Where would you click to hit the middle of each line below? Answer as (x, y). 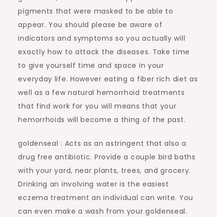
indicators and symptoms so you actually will (102, 38)
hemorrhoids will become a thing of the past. (102, 120)
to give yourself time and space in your (91, 65)
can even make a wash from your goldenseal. (103, 211)
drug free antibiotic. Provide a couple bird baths (107, 157)
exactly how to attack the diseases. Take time (104, 52)
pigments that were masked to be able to (96, 11)
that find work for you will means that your (97, 106)
